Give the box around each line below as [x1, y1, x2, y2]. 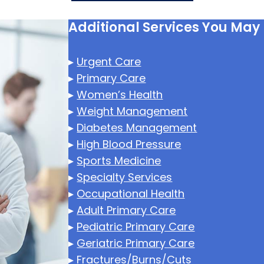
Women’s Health [77, 87, 163, 102]
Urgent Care [77, 54, 141, 69]
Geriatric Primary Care [77, 236, 195, 250]
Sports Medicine [77, 153, 161, 168]
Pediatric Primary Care [77, 219, 195, 234]
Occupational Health [77, 186, 185, 201]
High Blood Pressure [77, 137, 181, 151]
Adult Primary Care [77, 203, 176, 217]
